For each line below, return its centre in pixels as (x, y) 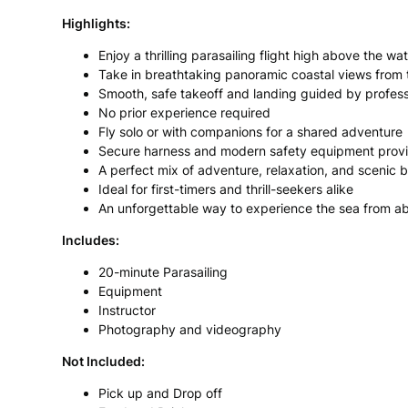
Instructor (127, 311)
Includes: (91, 240)
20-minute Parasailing (163, 272)
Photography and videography (190, 330)
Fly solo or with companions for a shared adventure (250, 132)
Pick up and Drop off (160, 393)
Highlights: (96, 24)
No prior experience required (184, 113)
